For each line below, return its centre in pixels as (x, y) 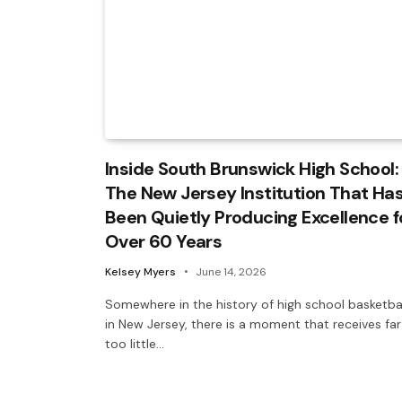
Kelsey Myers (140, 271)
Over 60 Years (164, 241)
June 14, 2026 (231, 271)
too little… (135, 343)
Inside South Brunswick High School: (252, 168)
